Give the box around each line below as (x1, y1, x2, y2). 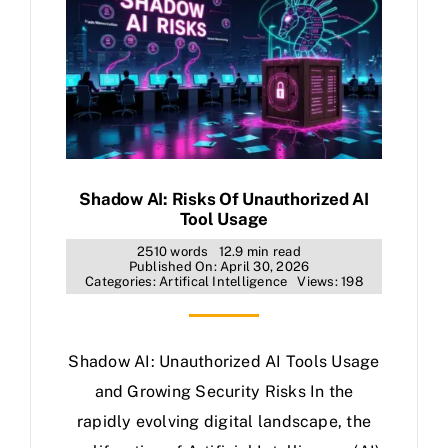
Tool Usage (179, 209, 269, 229)
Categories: (85, 274, 160, 289)
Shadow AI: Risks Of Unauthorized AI (79, 189, 369, 209)
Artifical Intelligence (159, 274, 288, 289)
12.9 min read (218, 244, 301, 259)
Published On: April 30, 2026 (128, 259, 310, 274)
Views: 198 (297, 274, 363, 289)
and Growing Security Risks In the (94, 382, 354, 401)
